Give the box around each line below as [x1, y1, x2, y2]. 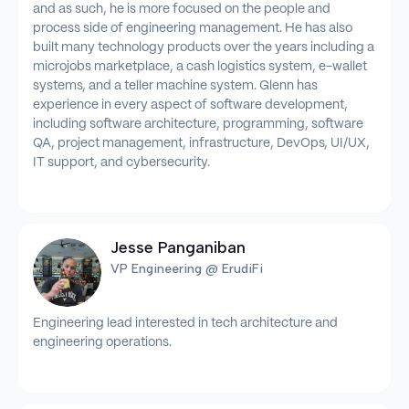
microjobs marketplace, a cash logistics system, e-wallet [33, 60, 367, 74]
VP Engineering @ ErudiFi [110, 261, 264, 278]
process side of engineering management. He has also [33, 22, 352, 36]
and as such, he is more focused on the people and [33, 3, 330, 16]
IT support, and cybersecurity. [33, 156, 210, 170]
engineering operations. [33, 336, 172, 350]
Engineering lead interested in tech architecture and [33, 317, 338, 330]
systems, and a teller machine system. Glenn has [33, 79, 318, 93]
